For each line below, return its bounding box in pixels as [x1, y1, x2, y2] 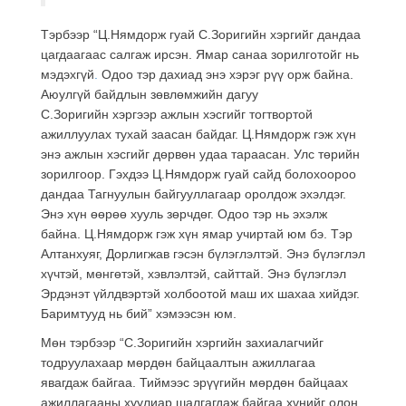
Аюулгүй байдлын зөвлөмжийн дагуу [41, 86, 258, 101]
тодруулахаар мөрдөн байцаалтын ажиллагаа [41, 354, 315, 370]
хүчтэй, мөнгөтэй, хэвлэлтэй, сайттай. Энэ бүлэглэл [41, 266, 346, 281]
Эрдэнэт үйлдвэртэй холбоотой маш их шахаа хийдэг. [41, 285, 360, 301]
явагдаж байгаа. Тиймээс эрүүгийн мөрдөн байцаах [41, 374, 348, 390]
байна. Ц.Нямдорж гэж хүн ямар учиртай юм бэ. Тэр [41, 226, 353, 241]
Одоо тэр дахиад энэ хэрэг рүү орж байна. [98, 66, 353, 82]
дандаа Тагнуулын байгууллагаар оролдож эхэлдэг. [41, 186, 350, 201]
